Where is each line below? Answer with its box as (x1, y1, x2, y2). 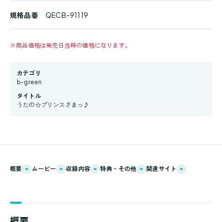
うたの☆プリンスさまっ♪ (17, 101, 90, 109)
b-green (17, 78, 42, 86)
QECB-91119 (46, 10, 88, 19)
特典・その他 (100, 165, 137, 172)
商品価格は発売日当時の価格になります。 (16, 42, 131, 49)
